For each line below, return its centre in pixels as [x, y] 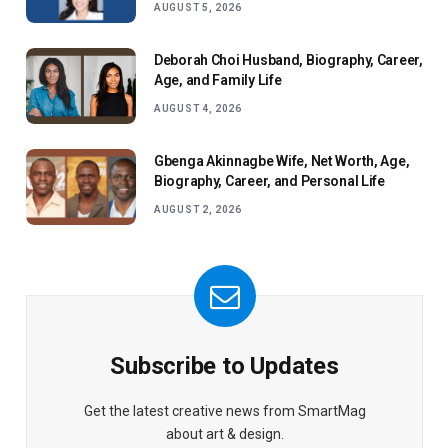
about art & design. [224, 434]
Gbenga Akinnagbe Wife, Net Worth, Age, [282, 161]
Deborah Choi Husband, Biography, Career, [288, 60]
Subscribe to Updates [224, 366]
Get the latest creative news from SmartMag [224, 411]
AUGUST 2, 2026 [198, 210]
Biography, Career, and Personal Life [269, 181]
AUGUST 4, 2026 [198, 109]
